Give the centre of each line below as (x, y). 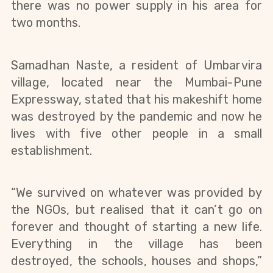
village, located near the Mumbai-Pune (136, 82)
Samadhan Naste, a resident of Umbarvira (136, 65)
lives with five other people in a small (136, 133)
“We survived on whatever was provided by (136, 192)
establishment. (52, 150)
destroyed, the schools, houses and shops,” (136, 261)
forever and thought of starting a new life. (136, 226)
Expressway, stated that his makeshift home (136, 99)
